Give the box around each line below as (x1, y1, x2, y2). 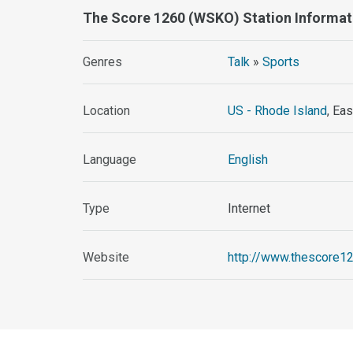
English (228, 152, 269, 168)
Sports (262, 54, 300, 70)
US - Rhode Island (228, 103, 328, 119)
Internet (228, 201, 271, 217)
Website (83, 250, 130, 266)
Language (83, 152, 137, 168)
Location (83, 103, 131, 119)
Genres (83, 54, 123, 70)
